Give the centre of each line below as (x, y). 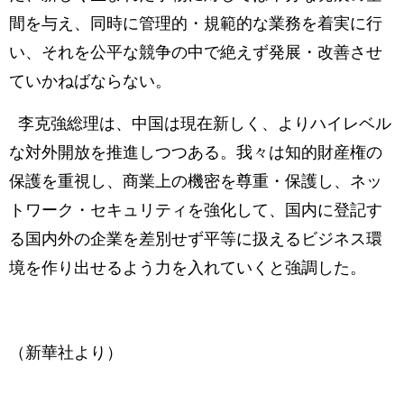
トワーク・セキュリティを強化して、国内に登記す (196, 210)
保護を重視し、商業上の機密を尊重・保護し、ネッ (196, 181)
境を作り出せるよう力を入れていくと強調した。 (188, 267)
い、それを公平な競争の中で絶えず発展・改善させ (196, 52)
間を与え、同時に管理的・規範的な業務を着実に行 (196, 23)
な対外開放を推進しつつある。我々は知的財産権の (196, 152)
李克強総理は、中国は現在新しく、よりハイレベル (200, 123)
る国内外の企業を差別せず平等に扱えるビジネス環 (196, 239)
